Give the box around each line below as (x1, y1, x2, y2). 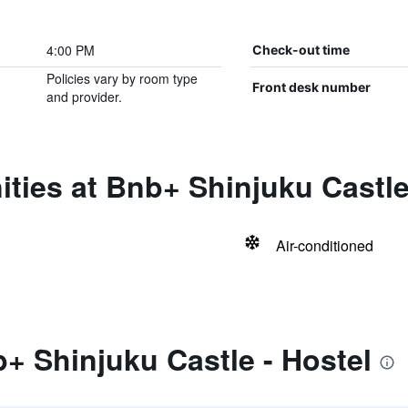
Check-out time (251, 42, 350, 57)
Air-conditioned (275, 235, 373, 256)
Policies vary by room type (46, 69, 198, 87)
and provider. (46, 87, 122, 106)
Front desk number (251, 79, 371, 95)
